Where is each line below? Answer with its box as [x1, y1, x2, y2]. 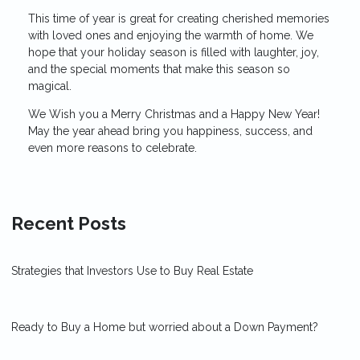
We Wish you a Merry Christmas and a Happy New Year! [28, 107, 320, 121]
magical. [28, 79, 72, 92]
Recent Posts [11, 212, 126, 234]
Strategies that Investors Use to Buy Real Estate [11, 264, 253, 277]
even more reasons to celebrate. [28, 141, 197, 154]
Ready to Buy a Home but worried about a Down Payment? [11, 320, 318, 333]
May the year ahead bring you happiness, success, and [28, 124, 313, 137]
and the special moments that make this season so [28, 62, 290, 76]
